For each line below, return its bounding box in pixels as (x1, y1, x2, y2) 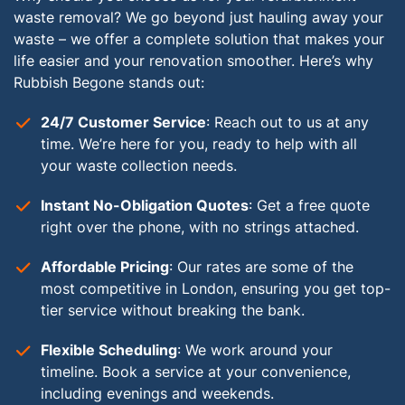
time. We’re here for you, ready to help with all (41, 135, 357, 153)
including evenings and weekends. (41, 384, 274, 402)
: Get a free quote (249, 196, 370, 214)
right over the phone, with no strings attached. (41, 218, 359, 236)
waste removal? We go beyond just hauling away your (14, 8, 383, 26)
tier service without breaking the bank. (41, 301, 305, 319)
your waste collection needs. (41, 156, 237, 174)
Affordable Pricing (41, 258, 169, 276)
